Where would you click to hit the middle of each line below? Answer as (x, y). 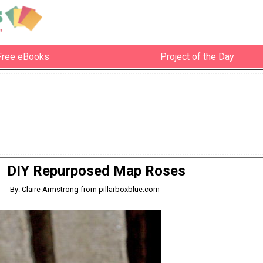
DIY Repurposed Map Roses (96, 171)
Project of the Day (197, 56)
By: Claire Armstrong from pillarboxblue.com (85, 190)
